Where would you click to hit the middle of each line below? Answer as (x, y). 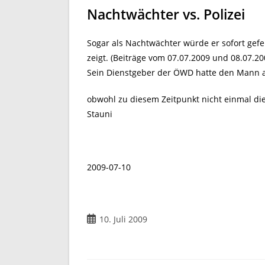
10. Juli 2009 (123, 219)
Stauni (100, 114)
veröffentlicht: (114, 231)
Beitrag (101, 219)
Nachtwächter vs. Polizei (166, 14)
